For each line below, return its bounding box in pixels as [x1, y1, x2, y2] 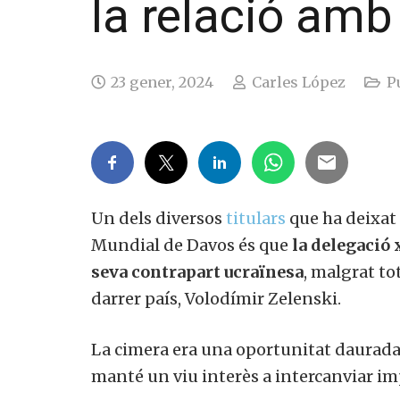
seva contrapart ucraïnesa [84, 262, 297, 283]
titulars [219, 208, 279, 229]
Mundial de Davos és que [84, 235, 286, 256]
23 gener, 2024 [104, 73, 207, 92]
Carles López [245, 73, 339, 92]
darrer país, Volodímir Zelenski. [84, 288, 335, 310]
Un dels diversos [84, 208, 220, 229]
